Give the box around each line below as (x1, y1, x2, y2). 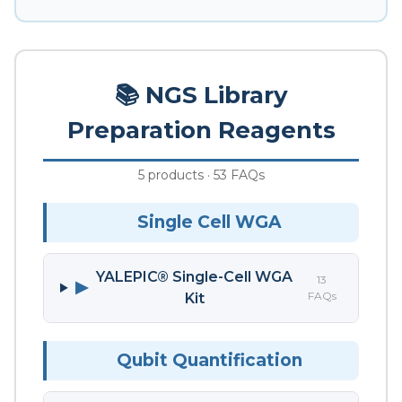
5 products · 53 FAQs (137, 166, 265, 183)
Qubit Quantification (117, 349, 302, 371)
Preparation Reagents (66, 115, 336, 144)
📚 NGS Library (114, 80, 288, 109)
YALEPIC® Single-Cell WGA (96, 267, 293, 285)
